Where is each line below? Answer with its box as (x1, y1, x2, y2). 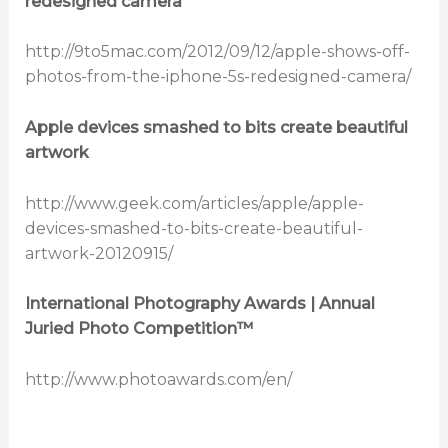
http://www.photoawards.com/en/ (24, 369, 292, 389)
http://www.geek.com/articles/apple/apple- (24, 193, 364, 213)
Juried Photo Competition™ (24, 319, 253, 339)
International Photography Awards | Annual (24, 294, 375, 314)
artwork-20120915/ (24, 243, 173, 263)
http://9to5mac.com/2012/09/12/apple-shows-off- (24, 42, 410, 62)
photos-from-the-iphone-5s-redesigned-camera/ (24, 67, 411, 87)
